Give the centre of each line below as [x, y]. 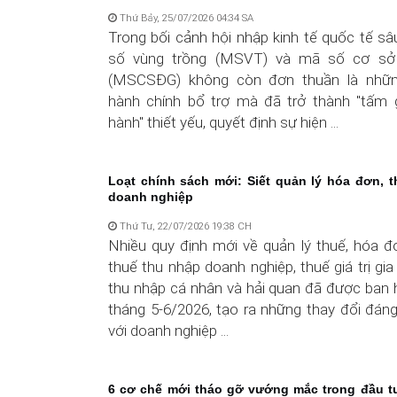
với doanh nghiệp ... [168, 330]
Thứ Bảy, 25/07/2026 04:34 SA [185, 17]
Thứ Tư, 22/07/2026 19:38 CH [184, 226]
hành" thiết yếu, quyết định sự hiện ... [223, 122]
